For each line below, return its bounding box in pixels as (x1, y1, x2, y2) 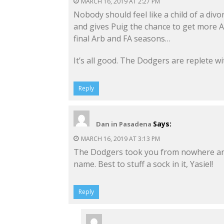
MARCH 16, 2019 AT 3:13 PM (81, 134, 160, 143)
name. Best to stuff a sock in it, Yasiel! (73, 158, 213, 169)
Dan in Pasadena (96, 119, 151, 128)
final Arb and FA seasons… (73, 32, 170, 44)
